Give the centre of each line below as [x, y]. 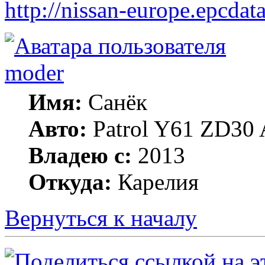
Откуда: [70, 182]
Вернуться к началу [101, 218]
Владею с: [80, 155]
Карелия [155, 182]
